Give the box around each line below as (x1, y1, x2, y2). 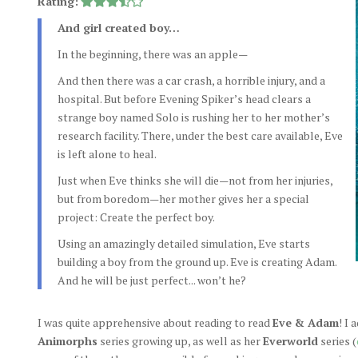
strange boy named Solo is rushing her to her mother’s (57, 109, 330, 125)
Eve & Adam (272, 315, 339, 330)
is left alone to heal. (57, 146, 157, 161)
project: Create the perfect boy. (57, 209, 215, 225)
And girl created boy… (57, 20, 180, 35)
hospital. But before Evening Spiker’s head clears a (57, 91, 311, 106)
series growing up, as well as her (97, 333, 263, 348)
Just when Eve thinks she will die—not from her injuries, (57, 173, 332, 188)
